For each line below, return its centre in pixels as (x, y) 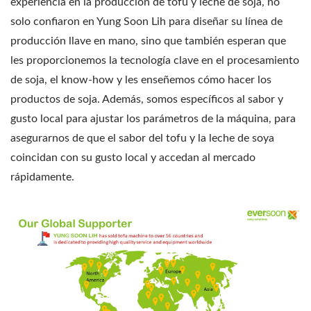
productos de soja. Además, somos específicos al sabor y (147, 99)
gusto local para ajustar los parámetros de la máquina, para (153, 118)
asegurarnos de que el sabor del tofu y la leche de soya (142, 138)
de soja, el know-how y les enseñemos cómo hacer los (141, 79)
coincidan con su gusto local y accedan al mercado (133, 157)
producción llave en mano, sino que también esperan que (148, 41)
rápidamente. (42, 177)
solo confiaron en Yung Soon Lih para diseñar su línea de (146, 21)
